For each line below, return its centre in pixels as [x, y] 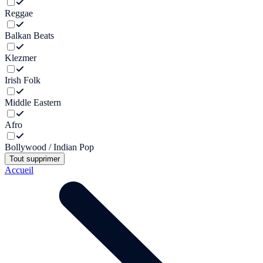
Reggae [19, 13]
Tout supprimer [35, 159]
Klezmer [21, 58]
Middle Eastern [33, 102]
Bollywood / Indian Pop [49, 147]
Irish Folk [23, 80]
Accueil [19, 170]
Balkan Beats [29, 35]
